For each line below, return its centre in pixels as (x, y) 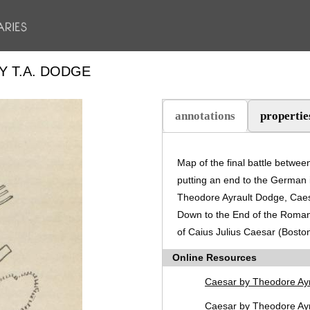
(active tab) (202, 133)
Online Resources (215, 258)
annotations (205, 116)
